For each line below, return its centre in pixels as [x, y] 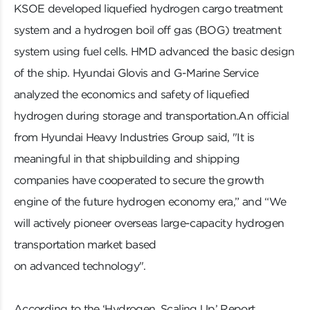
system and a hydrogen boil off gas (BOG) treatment [147, 30]
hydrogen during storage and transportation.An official [152, 116]
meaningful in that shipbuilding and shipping [127, 159]
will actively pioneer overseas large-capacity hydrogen [149, 223]
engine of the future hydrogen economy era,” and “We [150, 202]
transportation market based [87, 245]
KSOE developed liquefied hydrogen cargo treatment [148, 9]
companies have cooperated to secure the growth [139, 180]
